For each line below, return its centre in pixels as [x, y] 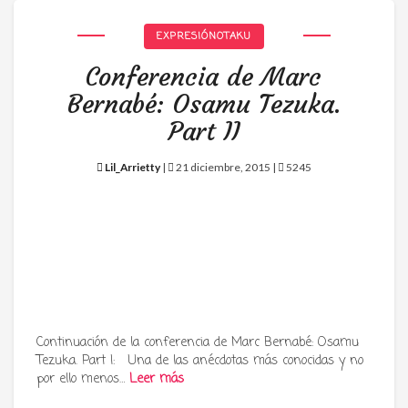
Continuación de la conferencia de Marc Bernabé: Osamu [198, 343]
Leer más [157, 379]
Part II [204, 132]
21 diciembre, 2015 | [226, 167]
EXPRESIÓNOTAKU [204, 36]
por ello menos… [83, 379]
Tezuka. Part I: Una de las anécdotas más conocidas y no [200, 361]
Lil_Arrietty [133, 167]
